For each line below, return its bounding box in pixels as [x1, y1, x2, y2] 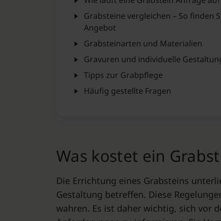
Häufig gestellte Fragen [84, 85, 171, 96]
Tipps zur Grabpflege [84, 70, 163, 80]
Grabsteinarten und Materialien [84, 38, 202, 49]
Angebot [84, 22, 116, 33]
